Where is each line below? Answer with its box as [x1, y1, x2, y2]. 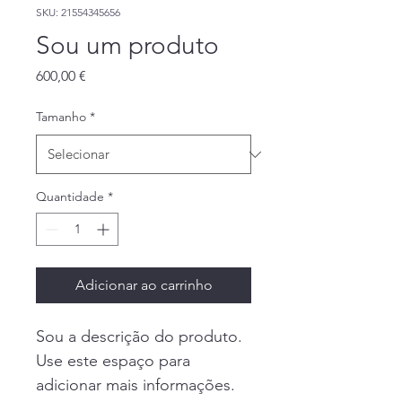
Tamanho [36, 109, 86, 125]
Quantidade [36, 188, 104, 205]
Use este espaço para [36, 351, 195, 371]
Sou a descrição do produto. [36, 327, 247, 346]
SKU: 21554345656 [36, 5, 120, 19]
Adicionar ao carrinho [74, 276, 213, 293]
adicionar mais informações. [36, 375, 240, 395]
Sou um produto [36, 31, 219, 60]
